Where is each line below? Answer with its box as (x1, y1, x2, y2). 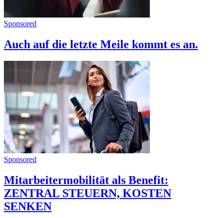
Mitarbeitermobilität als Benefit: (4, 174, 168, 187)
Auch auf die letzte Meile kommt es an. (4, 38, 198, 51)
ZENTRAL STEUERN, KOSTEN (4, 187, 171, 200)
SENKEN (4, 200, 52, 213)
